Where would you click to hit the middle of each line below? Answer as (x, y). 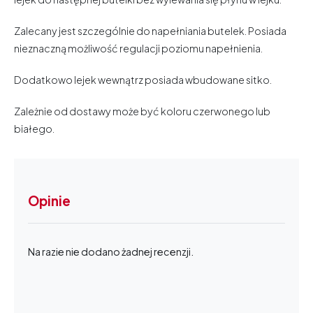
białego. (34, 128)
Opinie (49, 201)
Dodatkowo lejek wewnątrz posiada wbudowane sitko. (143, 79)
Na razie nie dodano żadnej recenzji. (111, 251)
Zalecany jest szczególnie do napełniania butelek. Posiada (150, 30)
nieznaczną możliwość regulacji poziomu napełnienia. (139, 48)
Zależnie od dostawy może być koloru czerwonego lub (142, 111)
